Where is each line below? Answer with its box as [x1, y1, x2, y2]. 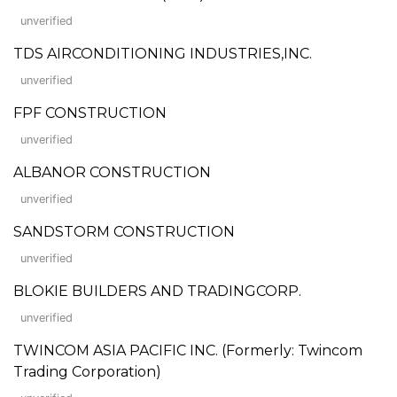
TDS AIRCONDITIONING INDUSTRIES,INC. [13, 44, 312, 62]
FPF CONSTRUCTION [13, 104, 167, 121]
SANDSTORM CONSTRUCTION [13, 222, 235, 240]
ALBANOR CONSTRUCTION [13, 163, 211, 181]
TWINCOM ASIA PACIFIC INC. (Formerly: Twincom [13, 341, 362, 359]
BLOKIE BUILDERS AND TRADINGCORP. [13, 282, 301, 300]
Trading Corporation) [13, 362, 161, 380]
